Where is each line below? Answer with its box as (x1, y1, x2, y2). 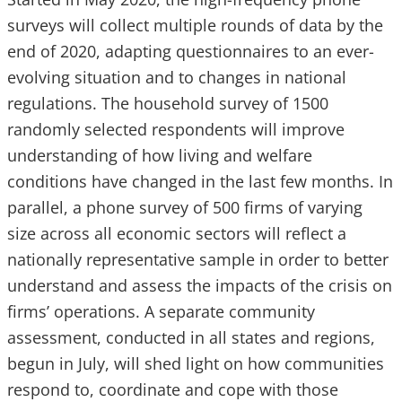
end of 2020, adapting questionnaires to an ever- (7, 40, 374, 63)
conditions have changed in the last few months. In (7, 170, 393, 193)
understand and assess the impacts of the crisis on (7, 275, 392, 297)
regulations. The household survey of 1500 (7, 92, 328, 115)
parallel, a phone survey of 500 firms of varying (7, 197, 363, 219)
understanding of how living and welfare (7, 144, 312, 167)
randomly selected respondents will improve (7, 118, 345, 141)
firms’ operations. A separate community (7, 301, 315, 323)
